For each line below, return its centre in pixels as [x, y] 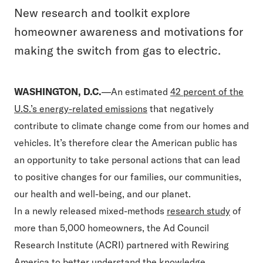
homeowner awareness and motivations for [129, 31]
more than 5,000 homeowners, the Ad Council [112, 228]
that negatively [181, 109]
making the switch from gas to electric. [117, 50]
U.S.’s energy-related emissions [81, 109]
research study [198, 211]
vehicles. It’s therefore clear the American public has [126, 143]
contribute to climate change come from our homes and [131, 126]
